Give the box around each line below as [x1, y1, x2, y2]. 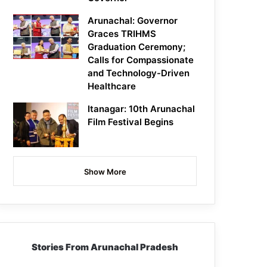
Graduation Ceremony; [88, 41, 186, 53]
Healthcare [88, 80, 136, 92]
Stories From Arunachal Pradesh [32, 241, 179, 253]
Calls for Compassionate [88, 54, 194, 66]
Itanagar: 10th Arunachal [88, 103, 195, 115]
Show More [83, 167, 126, 177]
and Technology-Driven [88, 67, 190, 79]
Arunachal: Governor [88, 15, 178, 27]
